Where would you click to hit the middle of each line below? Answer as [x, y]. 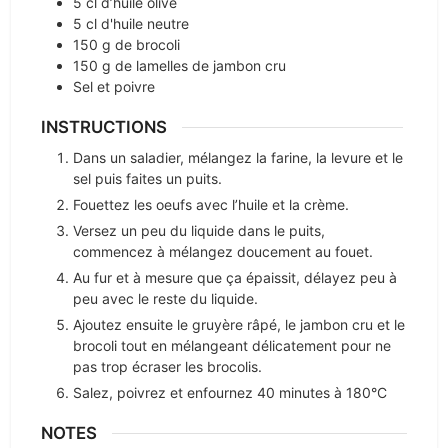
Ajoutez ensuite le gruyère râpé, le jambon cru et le [239, 324]
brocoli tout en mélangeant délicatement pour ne [232, 345]
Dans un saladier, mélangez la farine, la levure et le [238, 157]
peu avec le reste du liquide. [166, 298]
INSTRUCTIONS [104, 127]
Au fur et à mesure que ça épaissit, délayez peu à [235, 277]
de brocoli [148, 45]
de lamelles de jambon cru [201, 66]
